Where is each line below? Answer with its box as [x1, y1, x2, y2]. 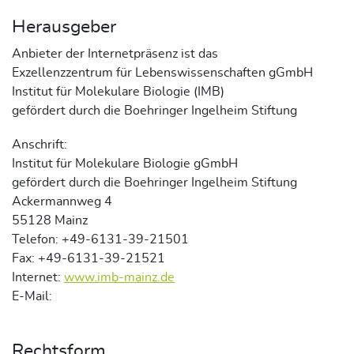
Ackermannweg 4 [12, 195, 112, 209]
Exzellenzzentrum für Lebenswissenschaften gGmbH [12, 66, 313, 80]
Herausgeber [12, 17, 116, 37]
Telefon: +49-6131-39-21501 [12, 233, 189, 247]
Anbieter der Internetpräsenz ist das [12, 47, 218, 61]
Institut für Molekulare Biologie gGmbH [12, 157, 238, 171]
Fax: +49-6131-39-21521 [12, 252, 165, 265]
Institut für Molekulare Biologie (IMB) [12, 85, 224, 99]
